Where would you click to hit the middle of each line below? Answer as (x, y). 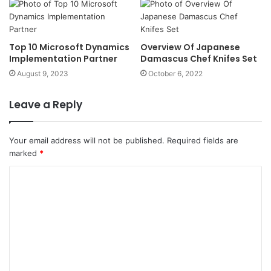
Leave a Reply (46, 105)
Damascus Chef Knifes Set (199, 59)
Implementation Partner (63, 59)
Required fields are (203, 140)
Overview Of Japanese (190, 47)
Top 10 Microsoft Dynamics (69, 47)
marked (24, 153)
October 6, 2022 (175, 73)
